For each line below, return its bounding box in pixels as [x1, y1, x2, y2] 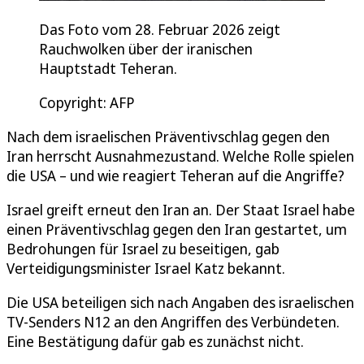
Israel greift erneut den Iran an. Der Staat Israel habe [6, 200, 355, 220]
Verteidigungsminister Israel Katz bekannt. [6, 258, 285, 279]
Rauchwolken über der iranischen [39, 39, 253, 59]
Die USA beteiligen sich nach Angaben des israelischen [6, 292, 354, 313]
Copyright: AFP [39, 93, 135, 113]
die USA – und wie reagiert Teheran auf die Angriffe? [6, 166, 344, 186]
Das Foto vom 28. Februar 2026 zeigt [39, 19, 280, 40]
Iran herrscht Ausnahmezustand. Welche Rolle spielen [6, 146, 354, 167]
